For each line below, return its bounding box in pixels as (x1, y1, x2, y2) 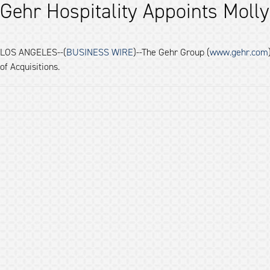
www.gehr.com (210, 46, 268, 58)
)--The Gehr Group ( (133, 46, 210, 58)
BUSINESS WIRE (66, 46, 133, 58)
